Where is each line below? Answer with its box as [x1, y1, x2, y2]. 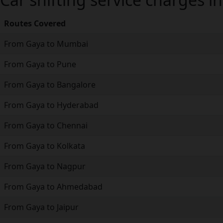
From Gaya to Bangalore [4, 79, 96, 90]
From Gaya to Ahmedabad [4, 181, 103, 192]
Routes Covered [4, 17, 66, 29]
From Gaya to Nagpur [4, 160, 86, 172]
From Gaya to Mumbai [4, 38, 88, 49]
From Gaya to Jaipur [4, 201, 79, 213]
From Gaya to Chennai [4, 119, 88, 131]
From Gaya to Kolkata [4, 140, 85, 151]
